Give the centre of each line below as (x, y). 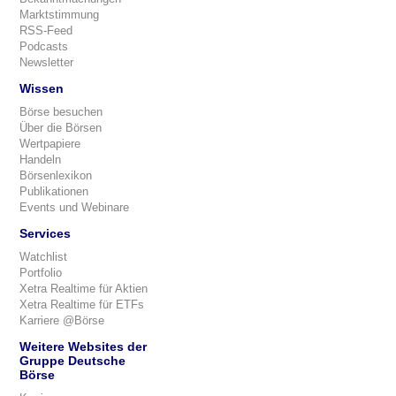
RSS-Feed (46, 30)
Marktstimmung (59, 15)
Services (45, 233)
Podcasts (44, 46)
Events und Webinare (74, 207)
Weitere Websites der (83, 346)
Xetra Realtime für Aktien (84, 289)
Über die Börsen (61, 128)
